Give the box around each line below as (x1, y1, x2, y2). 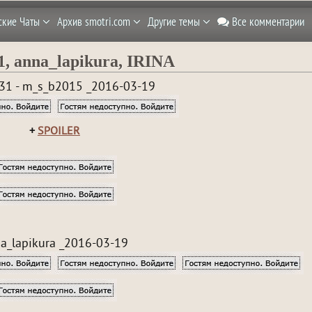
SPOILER (37, 125, 80, 139)
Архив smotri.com (56, 14, 133, 29)
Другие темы (147, 14, 203, 29)
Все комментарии (228, 14, 304, 29)
